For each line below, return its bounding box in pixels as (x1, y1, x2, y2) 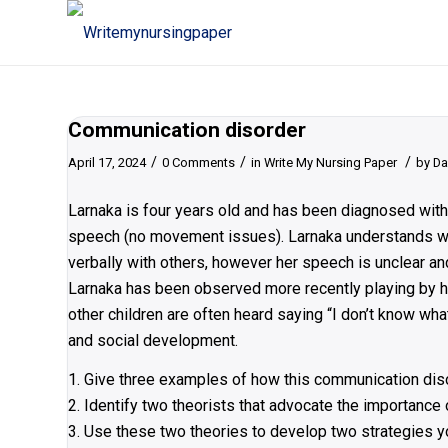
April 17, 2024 (68, 155, 146, 170)
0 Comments (162, 155, 235, 170)
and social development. (68, 330, 238, 350)
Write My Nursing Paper (264, 155, 397, 170)
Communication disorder (68, 118, 306, 142)
